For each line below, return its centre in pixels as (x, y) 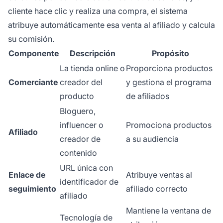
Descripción (92, 53)
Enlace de (27, 174)
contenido (78, 153)
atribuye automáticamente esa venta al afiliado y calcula (111, 25)
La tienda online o (92, 68)
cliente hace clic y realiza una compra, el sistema (98, 11)
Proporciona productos (169, 68)
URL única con (86, 167)
